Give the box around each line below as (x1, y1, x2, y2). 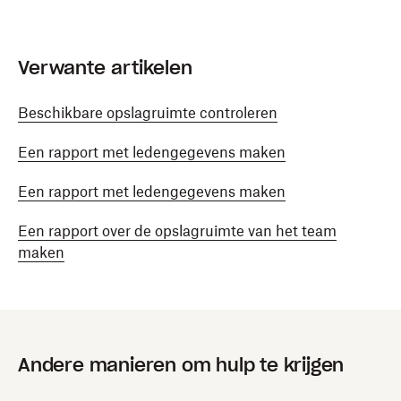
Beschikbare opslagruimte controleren (18, 104, 277, 122)
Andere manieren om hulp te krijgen (18, 354, 345, 377)
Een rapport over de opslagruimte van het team (18, 222, 337, 240)
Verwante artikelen (18, 56, 192, 80)
